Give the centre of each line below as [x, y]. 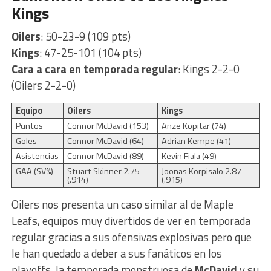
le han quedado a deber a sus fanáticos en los [116, 253]
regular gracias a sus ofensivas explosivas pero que [131, 237]
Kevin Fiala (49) [189, 156]
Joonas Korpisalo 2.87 [201, 171]
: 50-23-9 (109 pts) [85, 36]
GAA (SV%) [34, 171]
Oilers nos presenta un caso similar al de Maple [122, 204]
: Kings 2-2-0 [208, 69]
